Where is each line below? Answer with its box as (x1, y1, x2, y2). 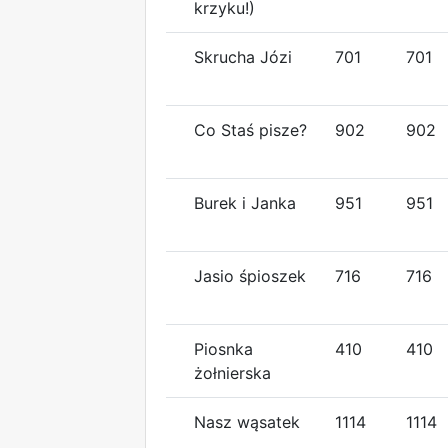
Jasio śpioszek (194, 265, 306, 286)
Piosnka (194, 338, 253, 359)
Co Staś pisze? (194, 119, 307, 140)
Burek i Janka (194, 192, 296, 213)
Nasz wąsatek (194, 411, 300, 432)
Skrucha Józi (194, 46, 292, 67)
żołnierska (194, 362, 271, 383)
